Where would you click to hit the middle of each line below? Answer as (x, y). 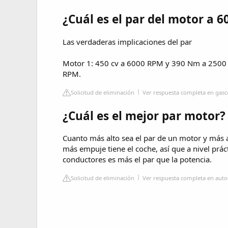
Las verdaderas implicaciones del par (127, 41)
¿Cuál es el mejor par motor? (144, 116)
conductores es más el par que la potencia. (137, 160)
